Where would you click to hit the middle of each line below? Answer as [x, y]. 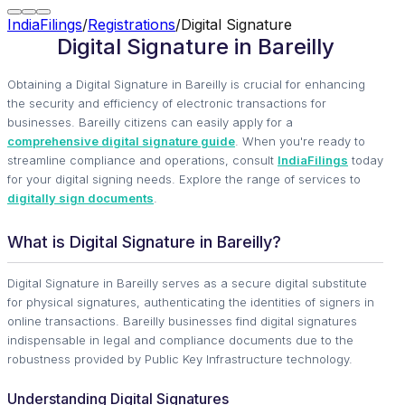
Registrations [132, 24]
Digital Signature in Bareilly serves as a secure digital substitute [187, 283]
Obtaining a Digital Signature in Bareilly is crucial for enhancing [186, 84]
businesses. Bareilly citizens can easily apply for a [150, 122]
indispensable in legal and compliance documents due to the [180, 340]
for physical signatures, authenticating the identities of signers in [191, 302]
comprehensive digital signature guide [121, 141]
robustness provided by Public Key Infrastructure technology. [180, 359]
